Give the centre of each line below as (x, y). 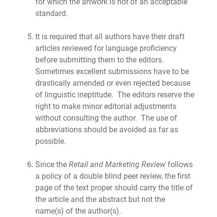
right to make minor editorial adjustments (106, 106)
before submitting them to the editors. (99, 60)
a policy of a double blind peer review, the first (113, 176)
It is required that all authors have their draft (110, 37)
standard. (51, 13)
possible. (50, 141)
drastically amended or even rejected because (113, 83)
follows (180, 164)
